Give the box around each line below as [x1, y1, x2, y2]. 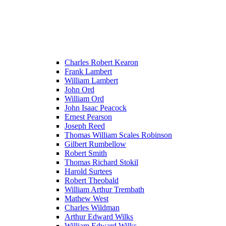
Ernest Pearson [65, 112, 112, 121]
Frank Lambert [65, 67, 112, 76]
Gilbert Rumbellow [65, 139, 126, 148]
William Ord [65, 94, 104, 103]
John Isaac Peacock [65, 103, 127, 112]
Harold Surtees [65, 166, 112, 176]
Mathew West [65, 194, 108, 203]
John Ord [65, 85, 94, 94]
